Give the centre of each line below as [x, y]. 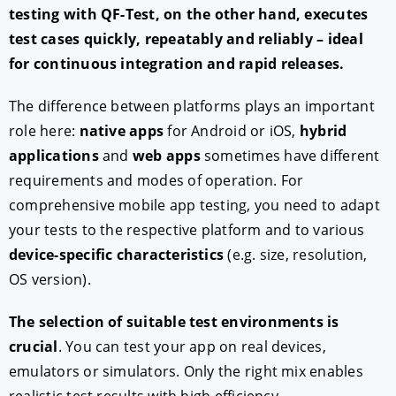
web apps [166, 155]
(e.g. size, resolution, [296, 254]
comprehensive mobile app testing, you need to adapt [194, 205]
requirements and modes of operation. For [156, 180]
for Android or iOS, [232, 130]
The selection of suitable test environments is [174, 321]
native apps [122, 130]
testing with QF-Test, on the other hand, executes [189, 14]
